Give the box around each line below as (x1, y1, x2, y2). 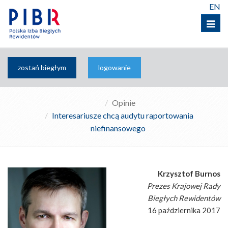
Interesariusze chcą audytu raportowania (52, 110, 193, 120)
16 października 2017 (148, 206, 220, 215)
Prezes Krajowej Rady (147, 181, 220, 190)
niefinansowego (90, 123, 146, 133)
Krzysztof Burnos (158, 169, 220, 178)
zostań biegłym (18, 63, 66, 72)
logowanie (98, 63, 131, 72)
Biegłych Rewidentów (148, 193, 220, 203)
